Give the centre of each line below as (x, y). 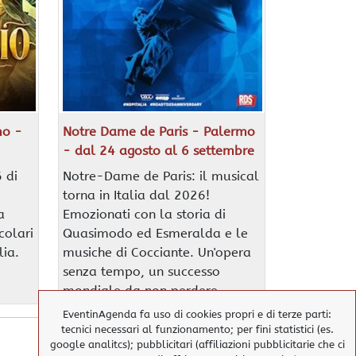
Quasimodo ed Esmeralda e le (155, 233)
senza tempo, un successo (141, 271)
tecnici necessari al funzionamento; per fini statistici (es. (197, 329)
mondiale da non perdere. (142, 290)
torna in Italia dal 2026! (136, 195)
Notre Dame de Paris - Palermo (159, 131)
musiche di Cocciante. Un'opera (157, 252)
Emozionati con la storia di (144, 214)
